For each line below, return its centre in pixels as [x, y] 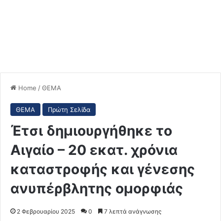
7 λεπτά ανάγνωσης [132, 211]
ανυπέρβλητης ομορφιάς [97, 188]
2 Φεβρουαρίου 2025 [46, 211]
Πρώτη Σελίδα [69, 109]
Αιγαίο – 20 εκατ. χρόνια [94, 150]
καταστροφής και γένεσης [103, 169]
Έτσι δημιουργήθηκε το [91, 130]
